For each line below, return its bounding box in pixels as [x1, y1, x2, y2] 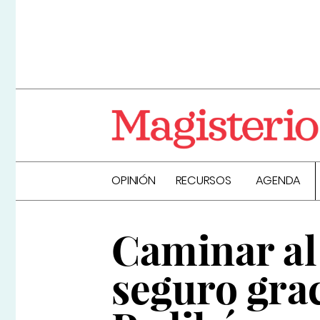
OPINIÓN [111, 172, 156, 189]
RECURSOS [175, 172, 231, 189]
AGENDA [255, 172, 301, 189]
